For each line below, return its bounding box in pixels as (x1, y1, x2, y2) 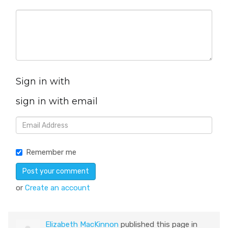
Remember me (26, 148, 76, 157)
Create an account (25, 183, 90, 192)
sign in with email (16, 96, 98, 107)
